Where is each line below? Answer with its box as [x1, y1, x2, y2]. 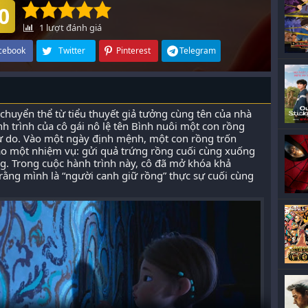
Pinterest [115, 45, 151, 56]
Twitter [58, 45, 85, 56]
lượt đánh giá [44, 21, 102, 34]
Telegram [179, 45, 216, 56]
